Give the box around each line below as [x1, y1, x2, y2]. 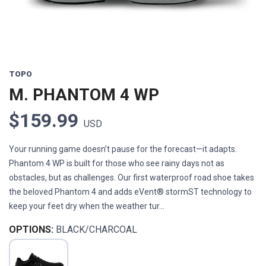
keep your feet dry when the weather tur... [9, 201, 164, 211]
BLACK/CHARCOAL [56, 224, 137, 236]
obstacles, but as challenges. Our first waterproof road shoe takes [9, 173, 254, 183]
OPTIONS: [9, 224, 53, 236]
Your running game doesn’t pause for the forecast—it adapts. [9, 144, 237, 154]
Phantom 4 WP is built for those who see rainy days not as [9, 159, 224, 169]
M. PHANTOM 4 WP [9, 85, 159, 105]
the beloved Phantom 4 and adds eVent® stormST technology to [9, 187, 252, 197]
